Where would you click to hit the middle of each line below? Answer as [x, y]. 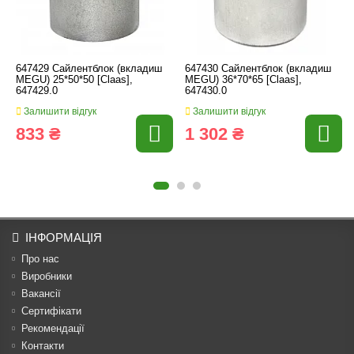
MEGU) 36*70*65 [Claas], [243, 80]
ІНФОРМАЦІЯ [64, 238]
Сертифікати [51, 311]
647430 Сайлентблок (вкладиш [258, 69]
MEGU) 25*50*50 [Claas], [74, 80]
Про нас [40, 259]
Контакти [43, 346]
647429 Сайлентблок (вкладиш [89, 69]
